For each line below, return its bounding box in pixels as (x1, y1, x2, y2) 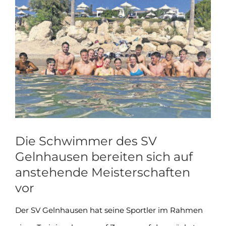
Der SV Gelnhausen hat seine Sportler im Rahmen (15, 205, 203, 215)
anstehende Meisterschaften (15, 164, 190, 180)
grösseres (15, 20, 50, 30)
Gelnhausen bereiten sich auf (15, 148, 193, 164)
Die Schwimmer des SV (15, 133, 157, 148)
